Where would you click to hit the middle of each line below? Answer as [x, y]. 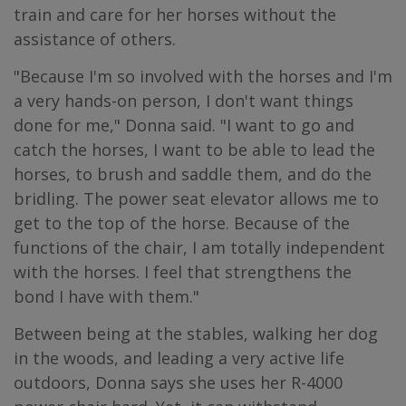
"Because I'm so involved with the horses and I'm [203, 76]
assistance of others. [95, 39]
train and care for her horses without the [175, 14]
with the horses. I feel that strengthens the [183, 272]
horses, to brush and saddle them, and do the [193, 174]
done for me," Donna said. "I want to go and [184, 125]
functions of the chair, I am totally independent [199, 247]
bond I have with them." [106, 296]
